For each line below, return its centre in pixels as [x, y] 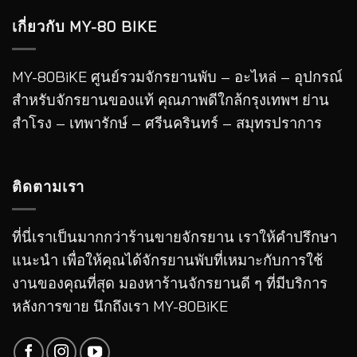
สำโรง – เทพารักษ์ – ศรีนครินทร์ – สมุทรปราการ [167, 123]
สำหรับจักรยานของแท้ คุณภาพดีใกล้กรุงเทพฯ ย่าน [171, 100]
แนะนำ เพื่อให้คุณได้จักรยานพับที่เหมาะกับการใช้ [167, 260]
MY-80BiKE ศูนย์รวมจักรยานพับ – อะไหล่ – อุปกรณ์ [177, 76]
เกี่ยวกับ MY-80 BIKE [84, 27]
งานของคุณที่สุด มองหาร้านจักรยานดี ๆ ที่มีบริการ [170, 283]
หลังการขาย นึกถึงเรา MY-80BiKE [120, 306]
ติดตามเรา [49, 187]
